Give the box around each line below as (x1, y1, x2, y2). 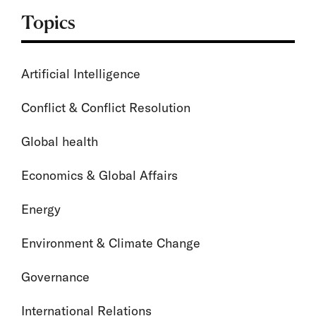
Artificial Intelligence (21, 66, 140, 82)
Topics (21, 11, 75, 33)
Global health (21, 133, 98, 150)
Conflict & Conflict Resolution (21, 99, 190, 116)
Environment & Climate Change (21, 235, 200, 251)
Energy (21, 201, 61, 217)
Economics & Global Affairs (21, 167, 178, 183)
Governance (21, 269, 90, 285)
